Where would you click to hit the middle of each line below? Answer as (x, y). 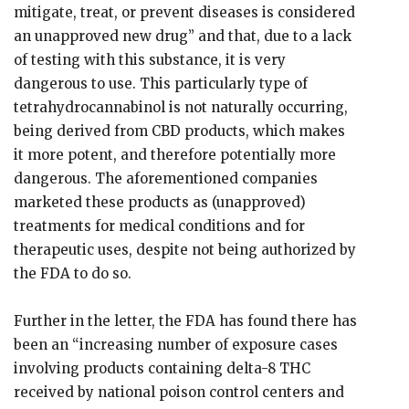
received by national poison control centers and (179, 392)
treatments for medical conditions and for (159, 226)
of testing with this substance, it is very (150, 60)
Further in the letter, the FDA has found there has (185, 321)
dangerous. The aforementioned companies (166, 178)
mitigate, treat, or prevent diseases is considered (184, 12)
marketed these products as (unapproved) (160, 202)
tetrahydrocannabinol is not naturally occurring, (181, 107)
